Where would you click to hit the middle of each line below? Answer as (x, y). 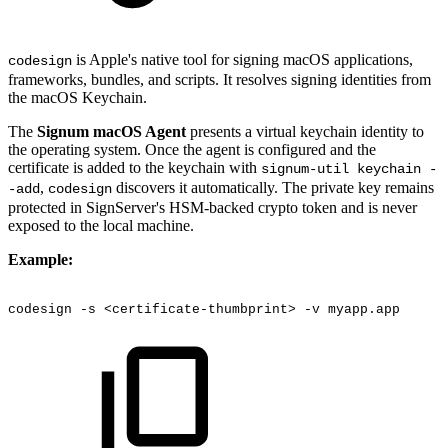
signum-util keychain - (349, 168)
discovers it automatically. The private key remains (273, 187)
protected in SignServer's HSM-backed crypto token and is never (212, 207)
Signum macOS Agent (111, 131)
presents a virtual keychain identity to (305, 131)
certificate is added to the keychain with (134, 167)
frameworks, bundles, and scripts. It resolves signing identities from (219, 79)
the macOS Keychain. (77, 97)
